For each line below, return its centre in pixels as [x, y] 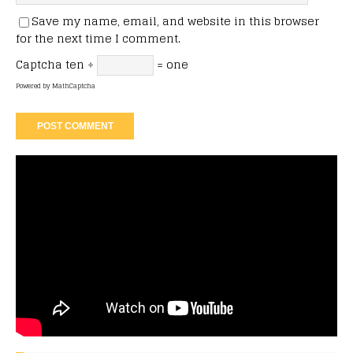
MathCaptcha [74, 86]
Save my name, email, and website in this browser [175, 21]
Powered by [34, 86]
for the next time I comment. [98, 39]
